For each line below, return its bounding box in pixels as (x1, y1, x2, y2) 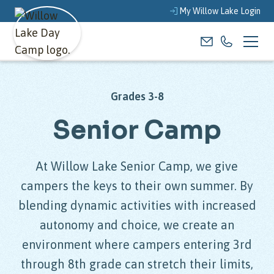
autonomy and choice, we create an (40, 218, 234, 232)
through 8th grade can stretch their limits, (21, 257, 253, 271)
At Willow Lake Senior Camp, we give (36, 159, 238, 173)
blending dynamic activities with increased (18, 198, 256, 212)
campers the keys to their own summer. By (21, 179, 253, 193)
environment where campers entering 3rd (22, 237, 252, 251)
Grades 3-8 (110, 90, 164, 103)
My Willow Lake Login (179, 6, 261, 16)
